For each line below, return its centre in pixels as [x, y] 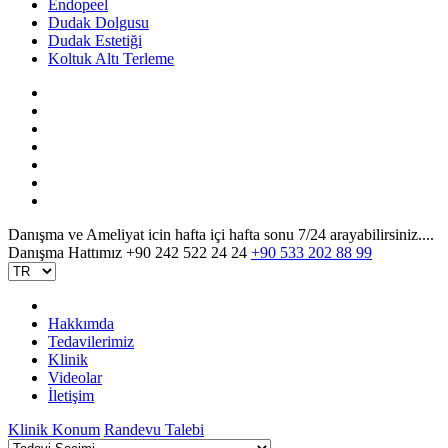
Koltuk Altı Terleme [111, 58]
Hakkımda [81, 323]
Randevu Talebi [154, 429]
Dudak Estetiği [95, 40]
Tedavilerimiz [91, 341]
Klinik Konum [54, 429]
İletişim [71, 395]
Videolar [75, 377]
